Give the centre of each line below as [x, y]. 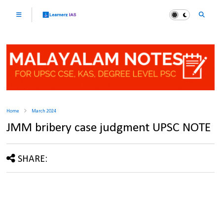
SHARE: [33, 160]
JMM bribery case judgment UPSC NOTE [109, 128]
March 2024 [44, 111]
